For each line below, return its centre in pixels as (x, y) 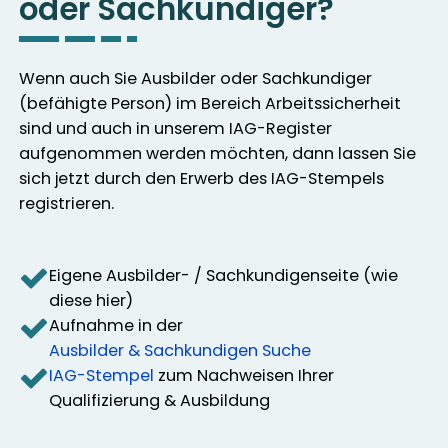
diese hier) (91, 301)
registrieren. (67, 203)
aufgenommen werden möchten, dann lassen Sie (218, 153)
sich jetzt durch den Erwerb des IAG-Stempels (202, 178)
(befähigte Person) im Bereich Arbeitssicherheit (210, 103)
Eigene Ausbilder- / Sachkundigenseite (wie (224, 276)
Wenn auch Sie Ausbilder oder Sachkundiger (196, 78)
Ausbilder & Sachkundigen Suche (180, 351)
